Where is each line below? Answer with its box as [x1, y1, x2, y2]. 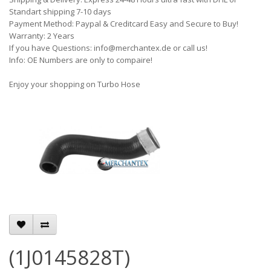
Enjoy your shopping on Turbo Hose [9, 79, 140, 90]
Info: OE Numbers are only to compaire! [9, 54, 152, 65]
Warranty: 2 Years [9, 30, 74, 41]
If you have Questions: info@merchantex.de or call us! [9, 42, 207, 53]
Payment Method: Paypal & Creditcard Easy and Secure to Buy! [9, 18, 238, 29]
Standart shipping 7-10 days [9, 6, 111, 17]
